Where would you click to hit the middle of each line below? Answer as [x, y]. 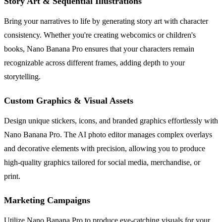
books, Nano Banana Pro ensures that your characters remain [99, 49]
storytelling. [22, 77]
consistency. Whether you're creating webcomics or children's [100, 35]
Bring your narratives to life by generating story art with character [106, 21]
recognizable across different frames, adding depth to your [94, 63]
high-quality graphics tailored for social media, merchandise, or [102, 163]
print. [12, 176]
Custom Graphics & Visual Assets [69, 101]
